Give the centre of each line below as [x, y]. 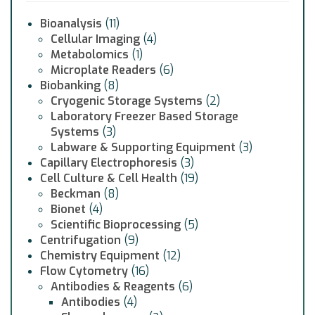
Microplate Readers [103, 70]
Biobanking [70, 86]
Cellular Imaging [95, 39]
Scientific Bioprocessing [116, 225]
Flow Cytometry [84, 271]
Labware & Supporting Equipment [143, 148]
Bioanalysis [71, 24]
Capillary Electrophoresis [109, 163]
